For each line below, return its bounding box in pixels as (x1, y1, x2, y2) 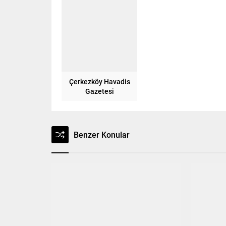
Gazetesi (85, 86, 114, 96)
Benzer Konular (74, 129, 130, 140)
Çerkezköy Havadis (69, 76, 130, 86)
